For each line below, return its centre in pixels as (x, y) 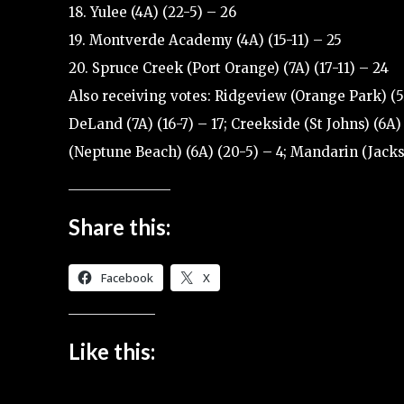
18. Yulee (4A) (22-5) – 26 (152, 12)
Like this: (112, 351)
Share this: (119, 226)
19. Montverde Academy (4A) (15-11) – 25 (205, 40)
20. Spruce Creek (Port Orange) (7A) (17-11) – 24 (229, 68)
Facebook (127, 277)
